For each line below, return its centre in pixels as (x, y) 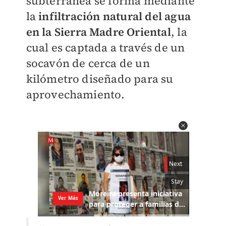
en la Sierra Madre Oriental (98, 32)
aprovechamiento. (75, 94)
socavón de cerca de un (88, 63)
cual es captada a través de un (105, 47)
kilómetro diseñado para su (100, 79)
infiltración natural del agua (115, 16)
